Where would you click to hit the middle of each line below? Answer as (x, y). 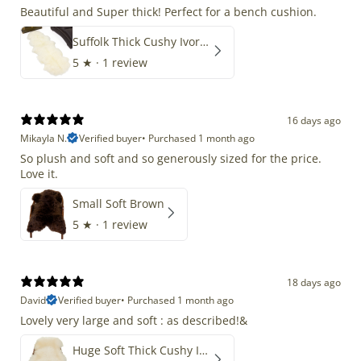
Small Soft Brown (118, 203)
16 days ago (314, 120)
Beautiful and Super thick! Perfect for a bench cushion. (168, 11)
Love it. (39, 173)
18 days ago (314, 282)
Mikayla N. (44, 138)
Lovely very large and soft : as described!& (134, 320)
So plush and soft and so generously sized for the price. (171, 158)
